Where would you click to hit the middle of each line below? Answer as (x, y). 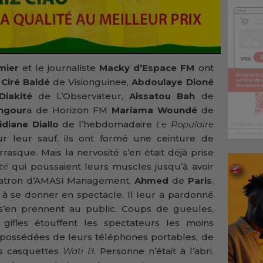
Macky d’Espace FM (149, 68)
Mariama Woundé (156, 110)
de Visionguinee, (92, 82)
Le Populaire (185, 124)
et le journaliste (61, 68)
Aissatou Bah (162, 96)
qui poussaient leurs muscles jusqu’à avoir (113, 167)
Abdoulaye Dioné (173, 82)
